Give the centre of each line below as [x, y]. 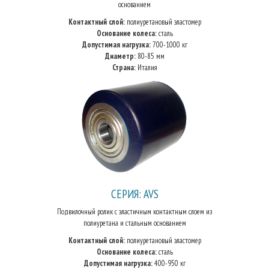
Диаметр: [120, 56]
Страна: [124, 68]
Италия [146, 68]
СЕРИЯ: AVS [134, 194]
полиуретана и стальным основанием [134, 223]
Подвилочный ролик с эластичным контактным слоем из [134, 212]
